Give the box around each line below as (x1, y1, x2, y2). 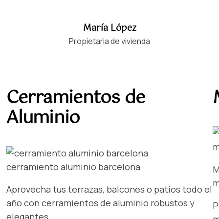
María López (83, 21, 136, 36)
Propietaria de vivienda (69, 36, 150, 47)
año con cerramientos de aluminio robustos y (6, 197, 195, 209)
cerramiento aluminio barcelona (6, 161, 141, 173)
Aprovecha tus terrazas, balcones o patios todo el (6, 183, 213, 196)
